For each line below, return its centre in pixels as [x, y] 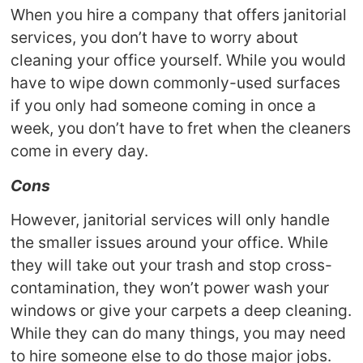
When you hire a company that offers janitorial [179, 15]
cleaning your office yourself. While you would [179, 60]
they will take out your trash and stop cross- [172, 265]
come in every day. [80, 151]
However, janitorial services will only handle [171, 219]
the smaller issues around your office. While [170, 242]
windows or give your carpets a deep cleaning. [181, 310]
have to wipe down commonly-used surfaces [176, 83]
